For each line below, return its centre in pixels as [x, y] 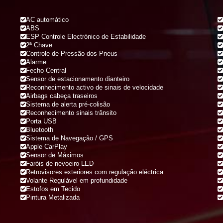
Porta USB [41, 121]
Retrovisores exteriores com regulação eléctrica [94, 172]
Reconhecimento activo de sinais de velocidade [94, 88]
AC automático [47, 20]
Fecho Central [46, 71]
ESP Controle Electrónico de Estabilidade [86, 37]
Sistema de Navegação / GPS [69, 138]
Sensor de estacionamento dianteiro [77, 79]
